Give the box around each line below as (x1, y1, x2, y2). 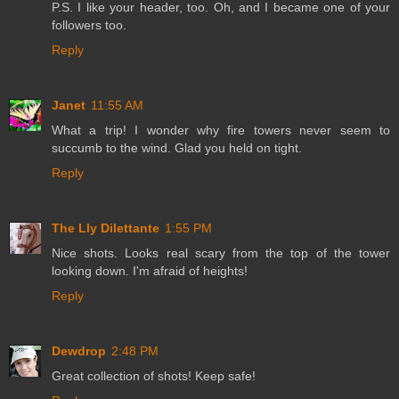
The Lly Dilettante (52, 220, 159, 235)
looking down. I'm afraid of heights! (52, 263, 248, 278)
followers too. (52, 17, 126, 32)
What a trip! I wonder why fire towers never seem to (52, 122, 390, 137)
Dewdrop (52, 343, 106, 358)
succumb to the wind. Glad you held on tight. (52, 140, 302, 155)
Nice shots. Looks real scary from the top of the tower (52, 245, 390, 260)
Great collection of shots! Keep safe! (52, 368, 256, 383)
